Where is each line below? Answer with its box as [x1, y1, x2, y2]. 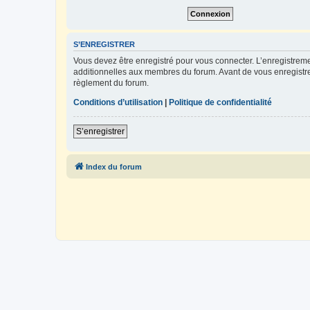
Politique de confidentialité [169, 97, 272, 107]
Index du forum [86, 162, 142, 171]
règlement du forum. [73, 77, 149, 88]
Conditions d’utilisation [73, 97, 163, 107]
